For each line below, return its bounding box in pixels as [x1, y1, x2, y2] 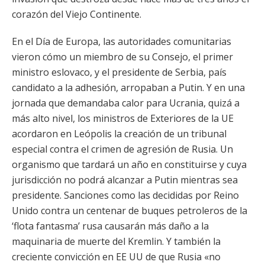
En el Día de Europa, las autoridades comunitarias [12, 35, 231, 48]
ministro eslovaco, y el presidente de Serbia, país [12, 66, 227, 79]
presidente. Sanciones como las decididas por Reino [12, 189, 239, 202]
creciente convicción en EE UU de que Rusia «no [12, 250, 221, 263]
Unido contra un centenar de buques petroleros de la [12, 204, 247, 217]
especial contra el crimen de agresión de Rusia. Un [12, 143, 233, 156]
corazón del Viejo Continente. [12, 8, 141, 21]
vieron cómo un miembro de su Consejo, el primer [12, 50, 233, 63]
